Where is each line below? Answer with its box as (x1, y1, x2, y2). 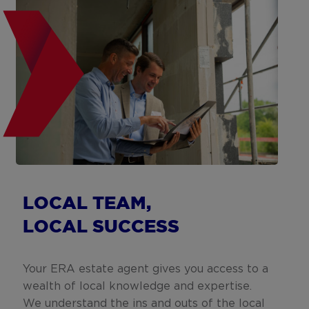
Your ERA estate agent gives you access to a (23, 263, 269, 275)
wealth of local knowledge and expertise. (23, 280, 252, 292)
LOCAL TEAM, (23, 196, 152, 212)
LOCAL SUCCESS (23, 219, 180, 236)
